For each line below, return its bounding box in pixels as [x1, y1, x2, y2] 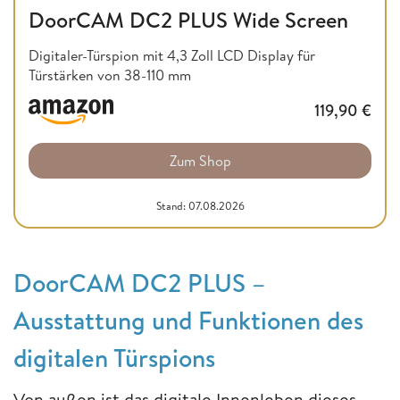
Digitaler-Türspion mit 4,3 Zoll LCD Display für [29, 45, 315, 65]
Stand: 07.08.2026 [155, 198, 245, 214]
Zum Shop [169, 151, 231, 171]
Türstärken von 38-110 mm [29, 64, 191, 85]
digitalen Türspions [13, 340, 215, 376]
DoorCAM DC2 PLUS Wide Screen [29, 4, 348, 35]
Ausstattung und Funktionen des [13, 303, 363, 338]
